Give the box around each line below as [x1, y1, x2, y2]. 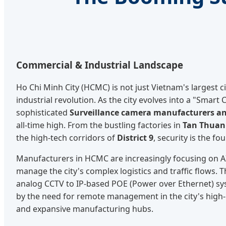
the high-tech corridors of [16, 132, 117, 144]
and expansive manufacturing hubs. [16, 203, 153, 215]
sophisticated [16, 107, 70, 119]
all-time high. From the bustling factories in [16, 120, 183, 131]
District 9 [117, 132, 153, 144]
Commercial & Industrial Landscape [16, 58, 183, 71]
